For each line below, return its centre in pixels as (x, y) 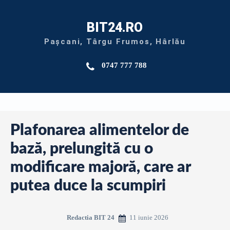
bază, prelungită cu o (82, 149)
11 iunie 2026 (149, 217)
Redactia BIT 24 (91, 217)
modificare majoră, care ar (101, 167)
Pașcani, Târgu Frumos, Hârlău (115, 42)
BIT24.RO (115, 27)
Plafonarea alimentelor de (100, 130)
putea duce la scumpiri (88, 186)
